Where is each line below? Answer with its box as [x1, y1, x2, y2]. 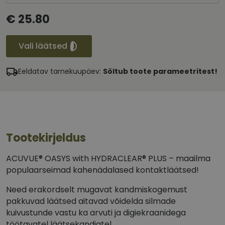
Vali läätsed [19, 40, 67, 52]
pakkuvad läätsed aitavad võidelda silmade [6, 195, 176, 207]
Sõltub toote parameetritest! [103, 66, 217, 77]
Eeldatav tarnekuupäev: [18, 66, 103, 77]
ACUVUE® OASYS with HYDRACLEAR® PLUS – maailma [6, 153, 210, 165]
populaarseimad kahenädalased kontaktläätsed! [6, 164, 199, 176]
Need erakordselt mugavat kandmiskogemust [6, 184, 187, 196]
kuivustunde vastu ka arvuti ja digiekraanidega [6, 207, 186, 219]
